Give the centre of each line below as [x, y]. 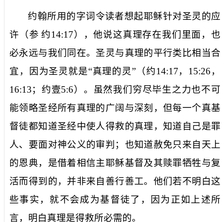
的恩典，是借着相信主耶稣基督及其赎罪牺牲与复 [115, 163]
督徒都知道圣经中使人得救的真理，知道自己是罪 [115, 126]
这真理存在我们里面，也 [167, 34]
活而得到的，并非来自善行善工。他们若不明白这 [115, 181]
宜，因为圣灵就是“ [51, 71]
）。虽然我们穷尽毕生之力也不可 [147, 89]
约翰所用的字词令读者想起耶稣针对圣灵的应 [124, 16]
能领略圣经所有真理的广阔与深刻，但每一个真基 [115, 108]
